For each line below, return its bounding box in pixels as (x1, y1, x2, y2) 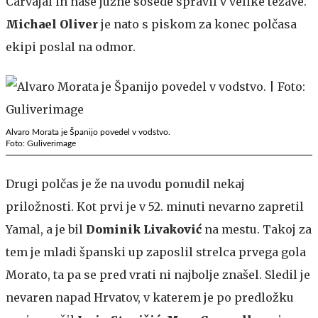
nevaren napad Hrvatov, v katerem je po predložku (6, 290, 294, 305)
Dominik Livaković (86, 221, 202, 236)
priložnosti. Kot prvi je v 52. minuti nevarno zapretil (6, 199, 304, 214)
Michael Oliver (6, 16, 101, 31)
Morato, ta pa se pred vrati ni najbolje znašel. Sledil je (6, 267, 310, 282)
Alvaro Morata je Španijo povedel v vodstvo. (6, 127, 170, 136)
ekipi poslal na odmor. (6, 39, 136, 54)
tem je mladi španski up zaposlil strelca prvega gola (6, 244, 306, 259)
